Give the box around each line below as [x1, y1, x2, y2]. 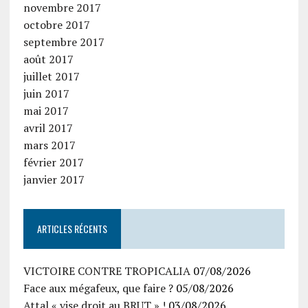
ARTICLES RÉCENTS [36, 221, 107, 236]
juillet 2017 [23, 69, 80, 85]
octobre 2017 [23, 17, 90, 33]
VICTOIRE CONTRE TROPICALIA [23, 263, 190, 279]
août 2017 [23, 52, 74, 67]
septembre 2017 [23, 34, 104, 50]
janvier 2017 [23, 172, 85, 188]
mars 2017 [23, 137, 76, 153]
